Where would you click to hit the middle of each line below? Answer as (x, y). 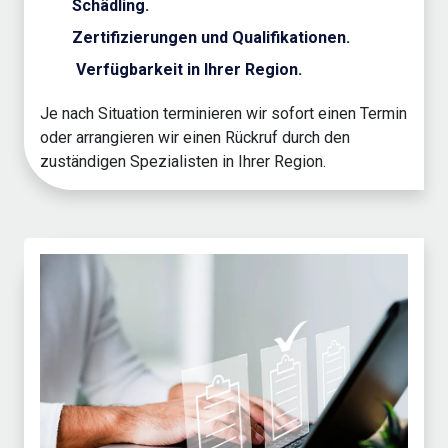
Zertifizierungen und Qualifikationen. (211, 37)
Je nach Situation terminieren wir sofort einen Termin (223, 113)
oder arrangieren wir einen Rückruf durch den (195, 137)
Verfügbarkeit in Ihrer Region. (187, 69)
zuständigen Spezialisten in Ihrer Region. (183, 161)
